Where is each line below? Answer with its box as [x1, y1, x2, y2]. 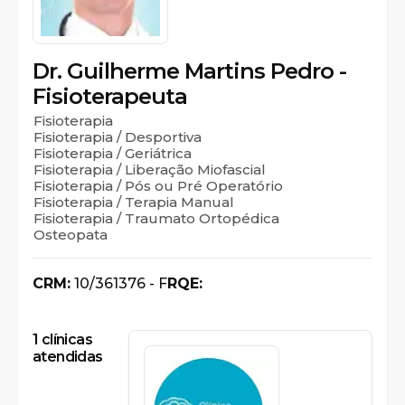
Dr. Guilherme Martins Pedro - [33, 58, 346, 84]
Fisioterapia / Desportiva [33, 128, 202, 146]
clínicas [38, 331, 93, 348]
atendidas [33, 348, 103, 365]
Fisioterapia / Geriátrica [33, 145, 192, 162]
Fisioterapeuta [33, 83, 187, 109]
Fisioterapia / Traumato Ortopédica [33, 210, 279, 227]
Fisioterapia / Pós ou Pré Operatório [33, 177, 283, 194]
